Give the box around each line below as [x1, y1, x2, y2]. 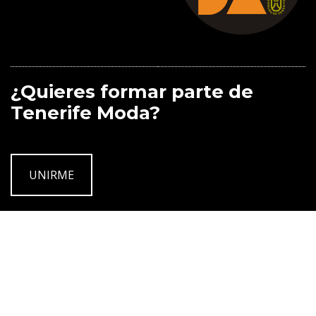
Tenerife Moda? [11, 102, 160, 125]
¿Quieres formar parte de [11, 80, 253, 104]
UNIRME [29, 166, 74, 183]
